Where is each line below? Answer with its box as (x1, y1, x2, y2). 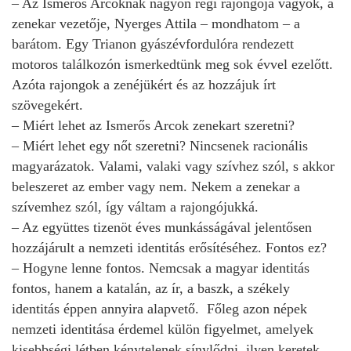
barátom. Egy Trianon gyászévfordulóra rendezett (12, 35, 294, 52)
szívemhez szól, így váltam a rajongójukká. (12, 198, 262, 215)
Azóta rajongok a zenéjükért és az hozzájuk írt (12, 76, 276, 92)
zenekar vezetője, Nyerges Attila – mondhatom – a (12, 15, 300, 31)
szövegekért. (12, 96, 87, 113)
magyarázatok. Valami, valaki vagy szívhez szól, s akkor (12, 157, 335, 174)
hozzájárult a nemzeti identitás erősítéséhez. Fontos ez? (12, 239, 327, 255)
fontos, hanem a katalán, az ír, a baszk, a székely (12, 280, 290, 296)
